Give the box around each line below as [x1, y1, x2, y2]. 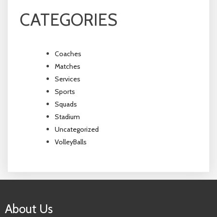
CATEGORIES [20, 9, 117, 30]
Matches [55, 62, 80, 71]
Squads [55, 99, 77, 108]
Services [55, 74, 80, 83]
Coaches [55, 49, 81, 58]
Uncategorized [55, 124, 99, 134]
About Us [5, 201, 53, 216]
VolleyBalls [55, 137, 87, 146]
